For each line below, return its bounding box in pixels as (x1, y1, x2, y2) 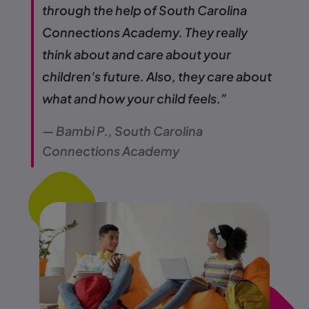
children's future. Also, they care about (42, 68, 272, 84)
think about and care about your (42, 46, 231, 62)
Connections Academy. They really (42, 23, 248, 40)
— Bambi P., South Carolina (42, 122, 203, 139)
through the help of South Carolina (42, 1, 247, 18)
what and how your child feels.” (42, 90, 227, 106)
